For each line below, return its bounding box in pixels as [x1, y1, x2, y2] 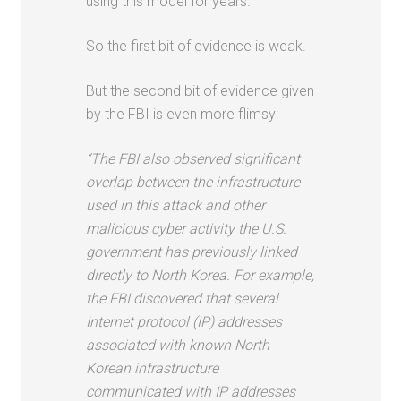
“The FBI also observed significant [86, 149, 301, 167]
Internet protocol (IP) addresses [86, 312, 283, 330]
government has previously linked [86, 243, 298, 260]
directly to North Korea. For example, [86, 266, 315, 284]
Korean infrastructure [86, 359, 219, 377]
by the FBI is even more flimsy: [86, 105, 279, 123]
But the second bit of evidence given [86, 81, 315, 99]
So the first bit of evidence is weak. [86, 37, 307, 55]
